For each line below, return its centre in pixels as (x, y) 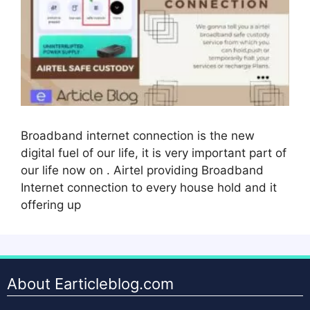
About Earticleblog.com (90, 283)
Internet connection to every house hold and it (149, 187)
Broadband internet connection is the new (138, 135)
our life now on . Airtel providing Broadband (142, 170)
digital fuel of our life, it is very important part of (154, 153)
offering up (51, 204)
